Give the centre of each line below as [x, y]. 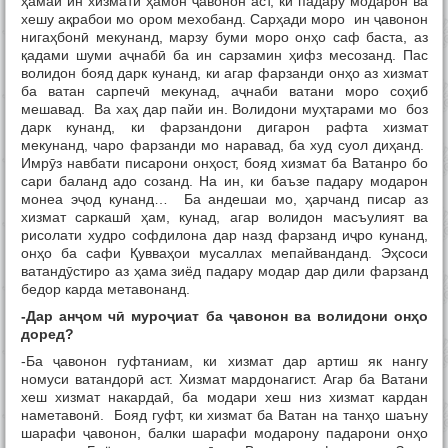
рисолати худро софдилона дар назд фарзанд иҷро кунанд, [224, 235]
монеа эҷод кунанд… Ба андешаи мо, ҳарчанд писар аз [224, 199]
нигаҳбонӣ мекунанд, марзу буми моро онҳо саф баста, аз [224, 37]
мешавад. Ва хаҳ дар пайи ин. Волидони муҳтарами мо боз [224, 109]
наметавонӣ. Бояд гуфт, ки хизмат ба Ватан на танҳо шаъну [224, 415]
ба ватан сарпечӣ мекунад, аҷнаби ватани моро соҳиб [224, 91]
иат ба [202, 316]
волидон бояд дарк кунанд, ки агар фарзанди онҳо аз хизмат [224, 73]
